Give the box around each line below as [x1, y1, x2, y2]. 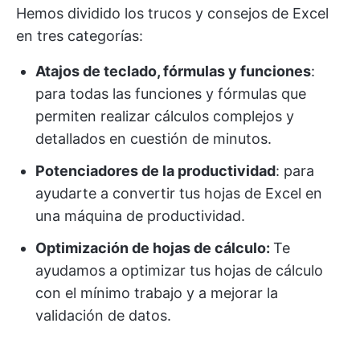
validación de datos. [35, 307, 171, 324]
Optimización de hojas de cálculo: [35, 239, 273, 256]
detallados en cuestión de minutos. [35, 130, 272, 147]
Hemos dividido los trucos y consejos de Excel [16, 5, 329, 22]
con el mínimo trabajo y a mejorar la [35, 284, 278, 301]
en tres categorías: [16, 27, 143, 44]
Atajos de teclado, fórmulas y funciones [35, 63, 311, 80]
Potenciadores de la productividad [35, 162, 276, 179]
